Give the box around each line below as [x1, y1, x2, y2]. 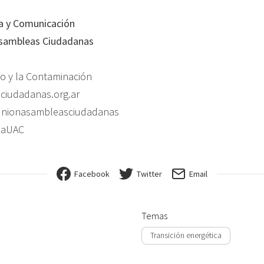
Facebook [74, 169, 110, 180]
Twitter [137, 169, 162, 180]
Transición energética [150, 230, 222, 241]
